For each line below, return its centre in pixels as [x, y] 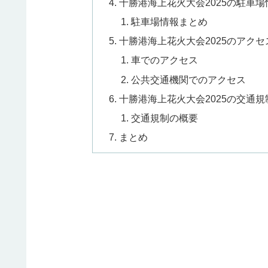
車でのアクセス [164, 60]
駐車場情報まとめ [169, 22]
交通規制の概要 [164, 118]
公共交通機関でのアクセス [188, 79]
